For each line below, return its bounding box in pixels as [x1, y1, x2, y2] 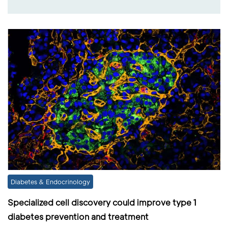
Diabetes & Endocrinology [11, 177, 90, 186]
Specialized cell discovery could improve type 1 [8, 196, 197, 208]
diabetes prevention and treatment [8, 211, 149, 222]
